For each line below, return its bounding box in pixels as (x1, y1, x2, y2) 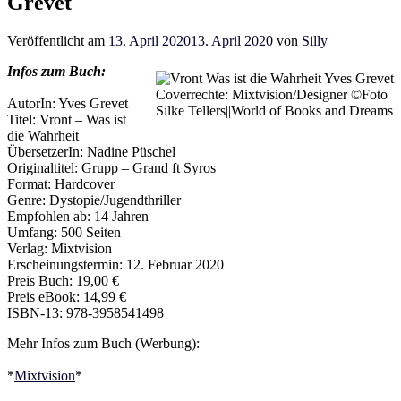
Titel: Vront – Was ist (7, 111, 126, 127)
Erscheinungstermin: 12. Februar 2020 (7, 256, 224, 272)
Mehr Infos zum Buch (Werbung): (7, 335, 200, 351)
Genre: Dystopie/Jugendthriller (7, 192, 181, 208)
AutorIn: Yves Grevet (7, 95, 128, 111)
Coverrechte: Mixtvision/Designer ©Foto (156, 86, 388, 102)
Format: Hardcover (7, 175, 115, 192)
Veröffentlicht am (7, 32, 108, 48)
